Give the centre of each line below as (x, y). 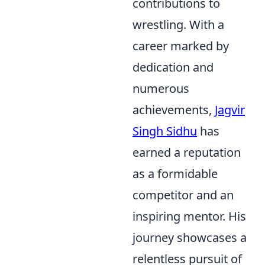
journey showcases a (190, 237)
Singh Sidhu (165, 131)
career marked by (181, 46)
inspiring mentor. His (189, 216)
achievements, (174, 110)
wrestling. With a (178, 25)
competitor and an (183, 195)
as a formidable (175, 174)
